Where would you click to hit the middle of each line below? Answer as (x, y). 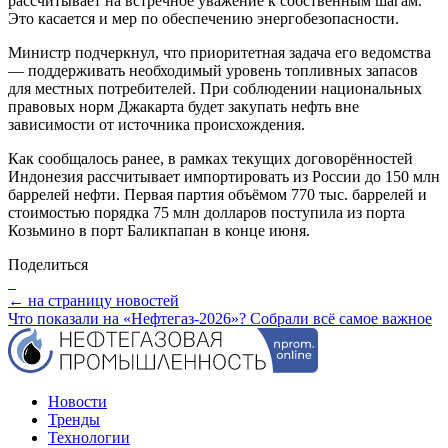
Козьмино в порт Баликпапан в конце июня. (159, 230)
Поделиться (48, 264)
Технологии (89, 437)
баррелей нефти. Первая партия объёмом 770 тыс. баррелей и (217, 194)
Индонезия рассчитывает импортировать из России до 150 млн (224, 176)
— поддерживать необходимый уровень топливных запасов (213, 70)
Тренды (74, 419)
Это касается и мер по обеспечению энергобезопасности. (203, 18)
